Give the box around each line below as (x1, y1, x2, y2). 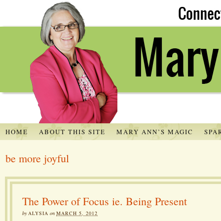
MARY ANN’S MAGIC (116, 127, 193, 136)
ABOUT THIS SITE (38, 127, 106, 136)
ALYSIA (28, 209, 48, 217)
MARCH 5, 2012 (56, 209, 98, 217)
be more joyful (5, 150, 69, 165)
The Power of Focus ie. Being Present (22, 193, 187, 208)
